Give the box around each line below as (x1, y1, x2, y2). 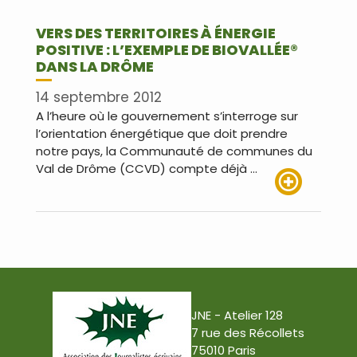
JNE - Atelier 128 (191, 307, 283, 324)
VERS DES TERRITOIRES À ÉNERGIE (36, 22, 276, 43)
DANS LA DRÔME (36, 56, 154, 76)
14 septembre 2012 (36, 88, 162, 108)
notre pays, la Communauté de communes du (36, 143, 312, 160)
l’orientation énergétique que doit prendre (36, 125, 288, 143)
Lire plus (275, 195, 321, 213)
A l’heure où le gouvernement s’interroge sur (36, 108, 298, 125)
